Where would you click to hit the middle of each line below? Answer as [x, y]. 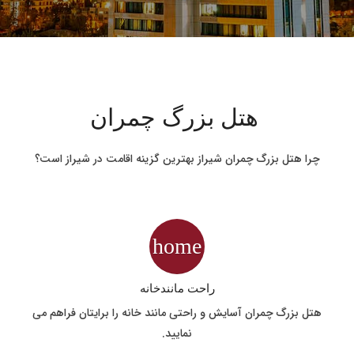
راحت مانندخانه [177, 288]
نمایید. [177, 334]
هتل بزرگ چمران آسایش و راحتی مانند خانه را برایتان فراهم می [177, 313]
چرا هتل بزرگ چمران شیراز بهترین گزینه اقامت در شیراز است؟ [177, 159]
